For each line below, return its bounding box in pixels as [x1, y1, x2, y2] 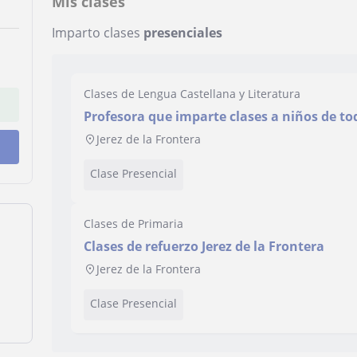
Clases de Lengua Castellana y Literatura [84, 86, 301, 101]
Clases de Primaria [84, 216, 184, 231]
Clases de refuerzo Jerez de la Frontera [84, 237, 325, 255]
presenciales [143, 24, 223, 41]
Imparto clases [52, 24, 144, 41]
